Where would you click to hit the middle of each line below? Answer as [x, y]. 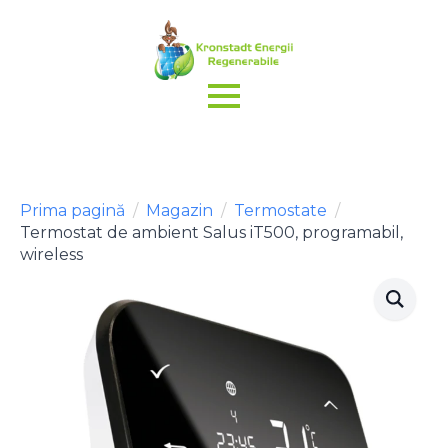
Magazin [179, 210]
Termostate [280, 210]
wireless [51, 254]
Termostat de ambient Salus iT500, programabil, [211, 232]
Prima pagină [72, 210]
